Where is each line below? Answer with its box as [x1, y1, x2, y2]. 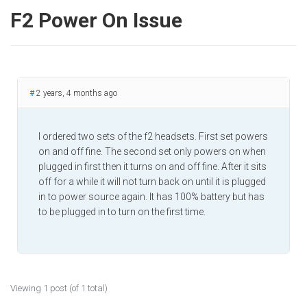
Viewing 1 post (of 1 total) [10, 283, 108, 293]
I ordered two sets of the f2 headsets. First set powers [38, 131, 268, 142]
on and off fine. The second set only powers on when [38, 146, 266, 157]
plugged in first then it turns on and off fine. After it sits [38, 161, 267, 172]
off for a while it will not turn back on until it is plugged [38, 176, 266, 187]
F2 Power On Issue [10, 8, 182, 32]
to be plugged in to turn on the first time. [38, 206, 206, 217]
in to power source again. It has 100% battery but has [38, 191, 265, 202]
